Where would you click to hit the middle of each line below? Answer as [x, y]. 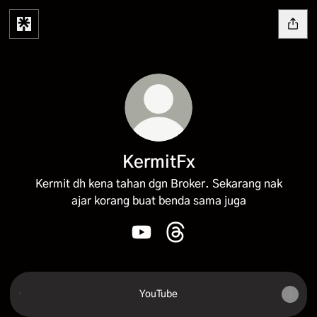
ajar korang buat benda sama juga [158, 201]
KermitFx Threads [220, 248]
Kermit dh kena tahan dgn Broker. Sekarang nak [158, 184]
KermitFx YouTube [188, 248]
